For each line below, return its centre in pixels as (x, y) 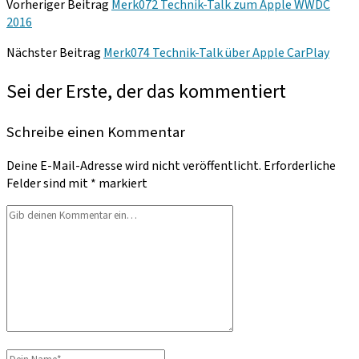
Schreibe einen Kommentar (96, 132)
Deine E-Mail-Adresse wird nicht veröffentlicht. (134, 166)
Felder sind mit (48, 184)
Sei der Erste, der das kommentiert (146, 91)
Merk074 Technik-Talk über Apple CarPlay (216, 52)
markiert (122, 184)
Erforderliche (300, 166)
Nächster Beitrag (54, 52)
